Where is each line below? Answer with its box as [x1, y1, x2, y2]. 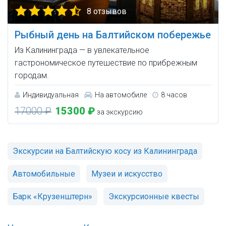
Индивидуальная [23, 91, 79, 99]
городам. [15, 71, 49, 81]
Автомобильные [13, 169, 75, 179]
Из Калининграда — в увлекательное [15, 45, 149, 55]
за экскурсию [95, 108, 143, 117]
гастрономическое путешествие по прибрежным [15, 58, 197, 68]
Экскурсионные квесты [108, 192, 199, 202]
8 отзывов [87, 7, 127, 17]
